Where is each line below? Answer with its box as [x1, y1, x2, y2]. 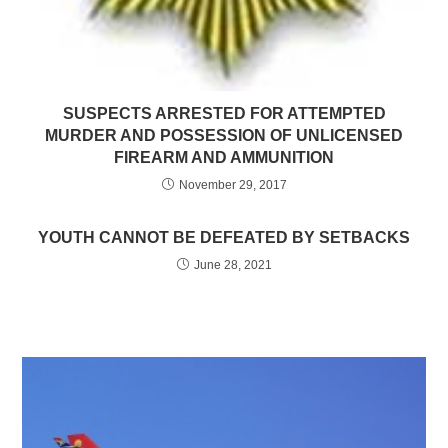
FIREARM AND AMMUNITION [114, 149, 334, 167]
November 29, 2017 [178, 178, 287, 193]
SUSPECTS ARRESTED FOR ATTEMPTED [62, 105, 386, 123]
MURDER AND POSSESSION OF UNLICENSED [45, 127, 403, 145]
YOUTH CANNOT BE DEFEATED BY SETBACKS [38, 229, 410, 247]
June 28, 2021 [193, 258, 272, 273]
